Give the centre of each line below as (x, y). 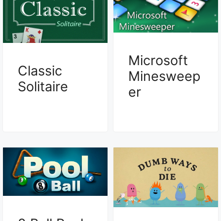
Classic (40, 71)
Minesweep (164, 76)
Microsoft (158, 60)
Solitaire (43, 87)
